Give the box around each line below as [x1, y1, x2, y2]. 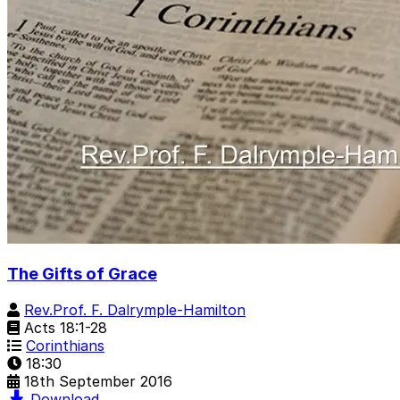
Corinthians [26, 337, 104, 355]
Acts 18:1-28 [20, 319, 107, 337]
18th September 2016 [24, 372, 172, 391]
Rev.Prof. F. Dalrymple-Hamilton [24, 301, 246, 320]
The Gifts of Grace [7, 263, 157, 285]
